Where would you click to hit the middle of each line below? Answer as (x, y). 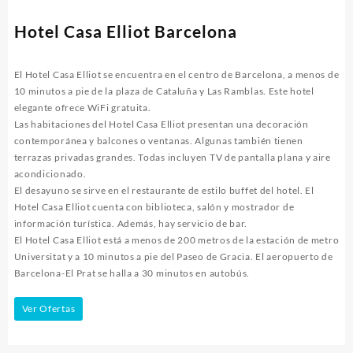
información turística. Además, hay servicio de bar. (131, 223)
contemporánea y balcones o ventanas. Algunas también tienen (158, 140)
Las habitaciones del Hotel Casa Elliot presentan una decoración (161, 124)
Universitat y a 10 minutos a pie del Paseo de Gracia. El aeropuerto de (173, 256)
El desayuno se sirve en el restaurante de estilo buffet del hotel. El (164, 190)
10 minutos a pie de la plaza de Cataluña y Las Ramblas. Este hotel (164, 91)
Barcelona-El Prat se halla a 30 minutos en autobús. (132, 273)
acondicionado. (50, 173)
